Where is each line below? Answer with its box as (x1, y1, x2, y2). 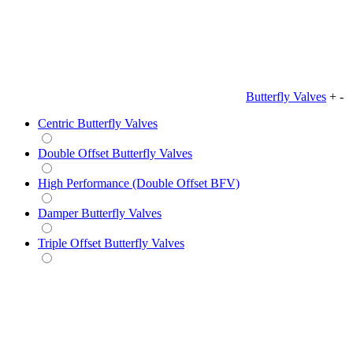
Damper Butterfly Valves (38, 206, 162, 220)
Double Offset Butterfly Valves (38, 146, 192, 160)
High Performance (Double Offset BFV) (38, 176, 240, 190)
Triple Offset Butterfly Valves (38, 236, 184, 250)
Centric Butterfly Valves (38, 116, 158, 130)
